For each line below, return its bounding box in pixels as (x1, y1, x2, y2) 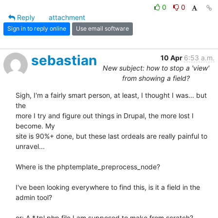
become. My (16, 121, 57, 130)
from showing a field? (122, 73, 190, 82)
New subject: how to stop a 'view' (102, 63, 209, 72)
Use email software (76, 25, 129, 33)
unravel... (16, 142, 45, 150)
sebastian (31, 52, 97, 69)
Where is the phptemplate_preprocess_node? (16, 162, 160, 171)
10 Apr (161, 53, 184, 62)
